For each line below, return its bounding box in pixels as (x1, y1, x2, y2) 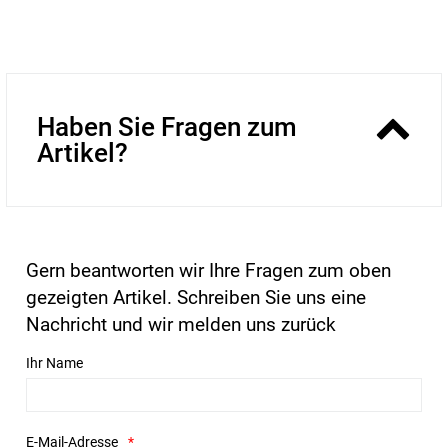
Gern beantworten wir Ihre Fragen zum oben (26, 258, 391, 282)
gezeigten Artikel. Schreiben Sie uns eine (26, 285, 366, 309)
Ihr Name (26, 354, 83, 371)
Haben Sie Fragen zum (37, 111, 297, 142)
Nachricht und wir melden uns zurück (26, 312, 336, 336)
